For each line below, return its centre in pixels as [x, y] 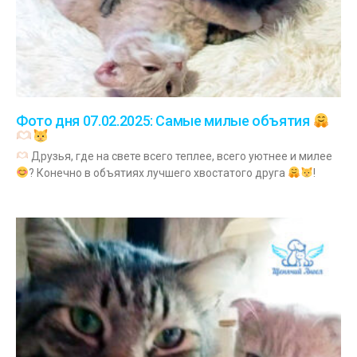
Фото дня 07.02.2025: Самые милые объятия [165, 121]
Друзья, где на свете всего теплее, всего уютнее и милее [180, 156]
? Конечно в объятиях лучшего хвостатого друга [158, 173]
